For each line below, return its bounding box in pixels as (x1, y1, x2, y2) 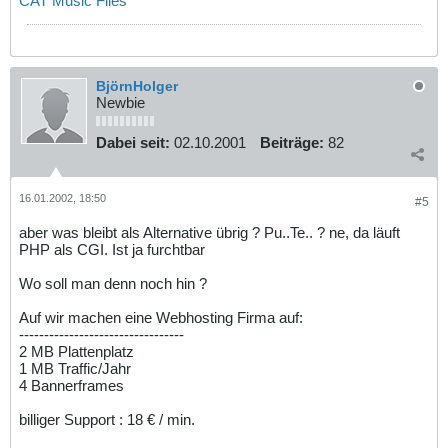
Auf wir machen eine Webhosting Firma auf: (19, 308, 303, 326)
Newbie (96, 94, 145, 112)
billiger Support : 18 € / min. (19, 410, 195, 428)
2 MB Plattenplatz (19, 342, 134, 360)
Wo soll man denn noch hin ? (19, 274, 207, 292)
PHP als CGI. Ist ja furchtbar (19, 240, 205, 258)
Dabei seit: (96, 134, 170, 152)
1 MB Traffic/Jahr (19, 359, 131, 377)
